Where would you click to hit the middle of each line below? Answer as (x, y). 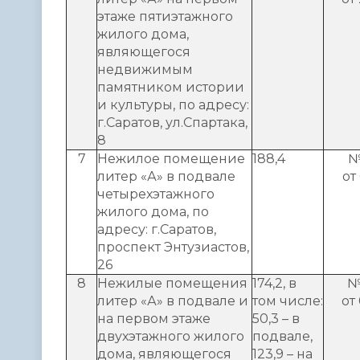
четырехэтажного (156, 194)
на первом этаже (154, 318)
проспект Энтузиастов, (173, 247)
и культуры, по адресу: (173, 104)
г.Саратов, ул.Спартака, (172, 122)
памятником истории (171, 87)
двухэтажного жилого (171, 336)
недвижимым (145, 69)
